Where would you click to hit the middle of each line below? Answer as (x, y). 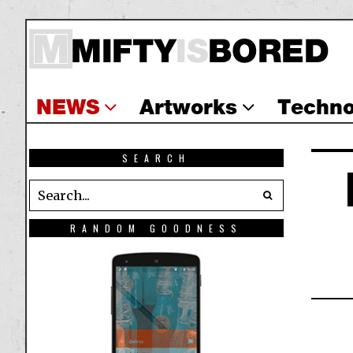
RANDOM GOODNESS (156, 228)
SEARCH (156, 158)
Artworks (188, 107)
